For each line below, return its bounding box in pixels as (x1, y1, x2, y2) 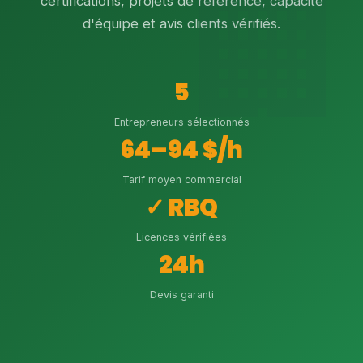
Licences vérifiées (136, 231, 227, 243)
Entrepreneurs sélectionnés (113, 116, 250, 128)
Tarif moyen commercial (122, 173, 241, 186)
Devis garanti (149, 288, 214, 301)
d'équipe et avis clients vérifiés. (83, 15, 280, 32)
